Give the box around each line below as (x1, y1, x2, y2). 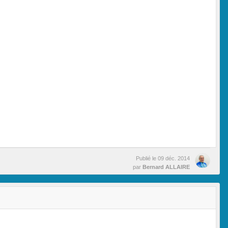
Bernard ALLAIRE (142, 163, 190, 170)
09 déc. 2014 (158, 155, 190, 161)
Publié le (136, 155, 158, 161)
